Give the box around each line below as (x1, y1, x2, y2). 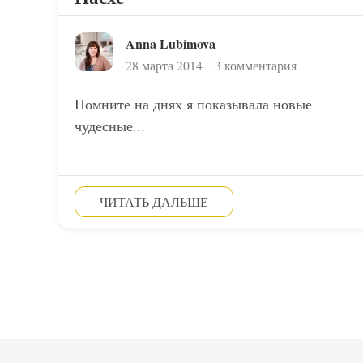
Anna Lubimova (126, 34, 216, 53)
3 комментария (215, 57, 297, 74)
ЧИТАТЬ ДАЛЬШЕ (100, 193, 208, 210)
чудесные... (75, 116, 145, 135)
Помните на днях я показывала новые (75, 94, 312, 113)
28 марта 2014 (126, 57, 203, 74)
